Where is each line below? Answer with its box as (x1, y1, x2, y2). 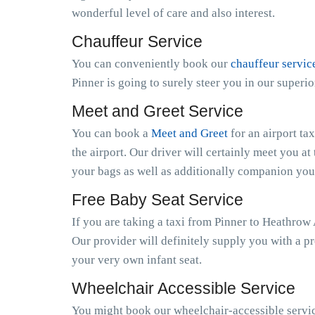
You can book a (72, 127, 151, 140)
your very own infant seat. (72, 253, 202, 266)
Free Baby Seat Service (72, 191, 243, 209)
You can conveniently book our (72, 57, 231, 70)
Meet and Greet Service (72, 102, 243, 120)
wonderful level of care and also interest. (72, 6, 275, 20)
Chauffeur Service (72, 32, 202, 51)
